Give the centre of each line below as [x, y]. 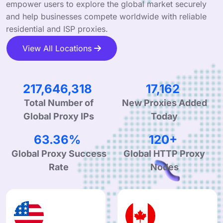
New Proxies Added [164, 111]
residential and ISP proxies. [57, 29]
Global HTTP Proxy [164, 169]
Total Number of [59, 118]
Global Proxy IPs [59, 132]
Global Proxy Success [59, 169]
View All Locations [58, 48]
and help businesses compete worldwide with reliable [106, 16]
